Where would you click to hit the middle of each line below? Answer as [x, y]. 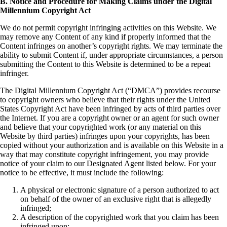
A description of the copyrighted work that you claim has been [120, 217]
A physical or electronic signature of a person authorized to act [120, 190]
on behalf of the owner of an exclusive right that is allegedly [116, 199]
